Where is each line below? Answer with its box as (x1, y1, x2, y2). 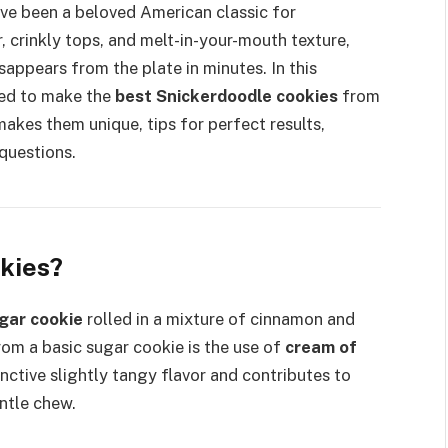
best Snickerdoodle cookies (115, 86, 338, 106)
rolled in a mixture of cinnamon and (83, 308, 355, 329)
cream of (285, 336, 357, 357)
